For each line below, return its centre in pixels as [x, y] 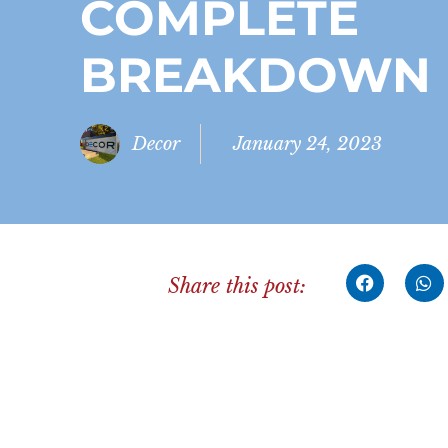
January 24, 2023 [307, 143]
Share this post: [237, 286]
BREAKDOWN [255, 75]
